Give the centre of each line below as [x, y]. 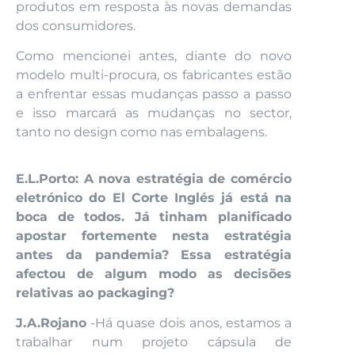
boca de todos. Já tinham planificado [154, 216]
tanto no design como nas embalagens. [141, 132]
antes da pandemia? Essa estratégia [154, 254]
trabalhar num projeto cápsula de [154, 342]
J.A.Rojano [51, 323]
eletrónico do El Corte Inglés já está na [154, 197]
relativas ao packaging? [95, 292]
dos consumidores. [76, 25]
